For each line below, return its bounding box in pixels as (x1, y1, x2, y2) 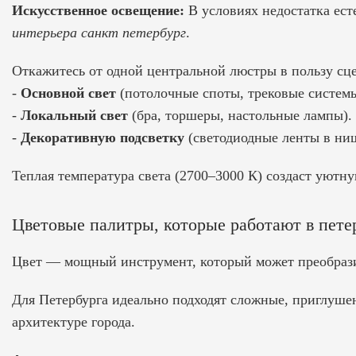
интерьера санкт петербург (12, 24, 186, 41)
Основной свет (21, 84, 116, 101)
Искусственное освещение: (12, 2, 184, 18)
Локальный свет (21, 106, 128, 123)
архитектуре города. (12, 313, 135, 330)
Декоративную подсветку (21, 129, 184, 145)
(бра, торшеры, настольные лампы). (128, 106, 352, 123)
